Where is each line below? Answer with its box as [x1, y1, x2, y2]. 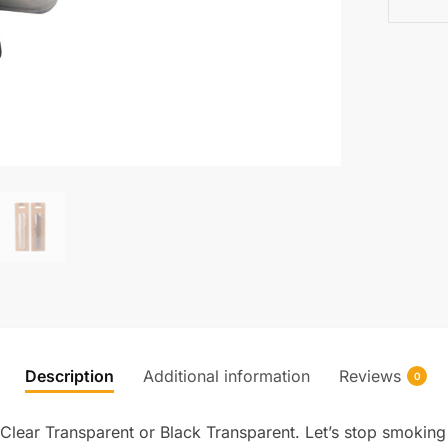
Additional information [143, 365, 310, 386]
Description [25, 365, 114, 386]
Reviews [339, 365, 401, 386]
